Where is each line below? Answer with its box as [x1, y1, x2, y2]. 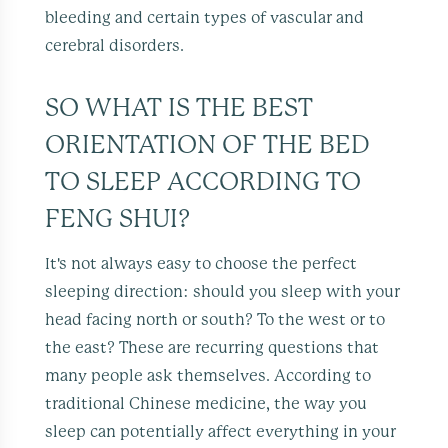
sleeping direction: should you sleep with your [45, 283, 401, 300]
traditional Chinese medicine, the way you [45, 395, 368, 412]
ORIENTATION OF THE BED [45, 132, 371, 158]
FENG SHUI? [45, 206, 191, 232]
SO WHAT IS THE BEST [45, 95, 60, 121]
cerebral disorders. [45, 37, 185, 54]
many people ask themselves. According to [45, 367, 372, 384]
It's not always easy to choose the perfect [45, 255, 358, 272]
